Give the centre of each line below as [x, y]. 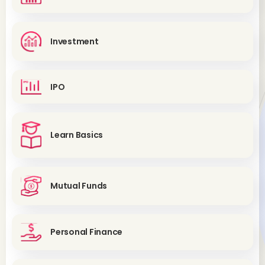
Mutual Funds [79, 186]
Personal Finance [87, 232]
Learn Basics [77, 135]
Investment [75, 42]
